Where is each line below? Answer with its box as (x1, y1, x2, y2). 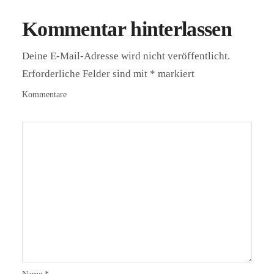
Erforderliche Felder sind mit (22, 67, 150, 80)
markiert (155, 67, 194, 80)
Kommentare (22, 89, 67, 99)
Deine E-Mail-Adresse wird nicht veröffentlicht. (22, 50, 230, 62)
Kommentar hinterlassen (22, 17, 232, 40)
